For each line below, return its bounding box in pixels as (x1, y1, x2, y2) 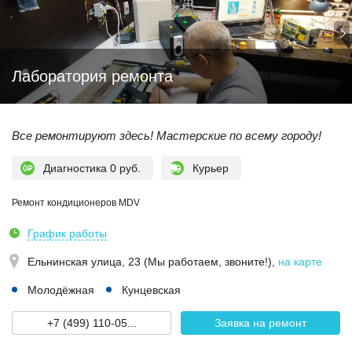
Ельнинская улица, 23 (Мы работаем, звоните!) (27, 255, 272, 268)
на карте (278, 255, 322, 268)
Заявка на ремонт (214, 317, 306, 329)
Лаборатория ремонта (12, 68, 173, 85)
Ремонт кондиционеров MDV (12, 197, 140, 208)
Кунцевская (122, 284, 181, 296)
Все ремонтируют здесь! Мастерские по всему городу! (12, 129, 321, 142)
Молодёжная (27, 284, 94, 296)
